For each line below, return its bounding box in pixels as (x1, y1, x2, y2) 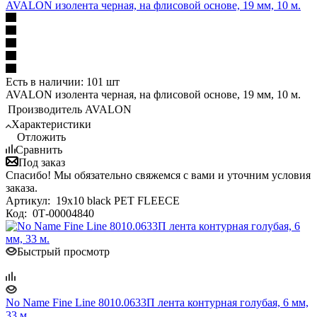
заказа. (6, 181, 38, 194)
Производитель (8, 103, 82, 115)
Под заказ (18, 156, 65, 168)
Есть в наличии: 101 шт (6, 75, 120, 88)
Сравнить (16, 143, 62, 156)
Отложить (17, 130, 66, 143)
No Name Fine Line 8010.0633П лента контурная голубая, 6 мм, (6, 296, 309, 309)
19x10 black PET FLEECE (56, 194, 180, 207)
